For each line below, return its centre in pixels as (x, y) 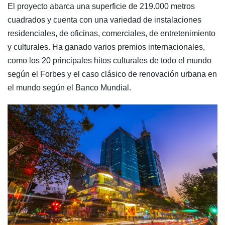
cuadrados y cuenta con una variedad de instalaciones (104, 20)
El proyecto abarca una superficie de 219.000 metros (101, 6)
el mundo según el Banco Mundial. (69, 87)
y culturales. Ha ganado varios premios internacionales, (106, 47)
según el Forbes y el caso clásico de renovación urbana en (112, 74)
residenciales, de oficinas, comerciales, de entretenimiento (111, 33)
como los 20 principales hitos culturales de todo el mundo (109, 60)
